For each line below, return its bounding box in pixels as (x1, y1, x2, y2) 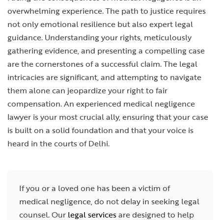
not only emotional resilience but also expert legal (7, 18, 193, 30)
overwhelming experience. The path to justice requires (7, 5, 206, 17)
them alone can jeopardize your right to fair (7, 84, 167, 96)
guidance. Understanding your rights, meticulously (7, 31, 192, 43)
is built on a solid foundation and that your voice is (7, 124, 193, 136)
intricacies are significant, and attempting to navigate (7, 71, 201, 83)
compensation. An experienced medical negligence (7, 98, 195, 110)
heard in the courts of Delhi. (7, 137, 110, 149)
